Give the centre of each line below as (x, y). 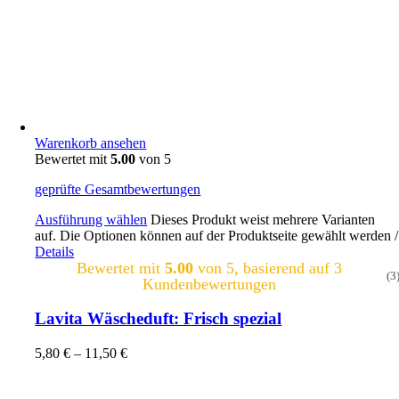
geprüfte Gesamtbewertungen (118, 190)
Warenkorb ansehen (91, 143)
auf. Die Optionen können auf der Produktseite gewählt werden (215, 236)
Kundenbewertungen (209, 285)
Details (55, 252)
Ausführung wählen (91, 220)
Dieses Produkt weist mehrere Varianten (263, 220)
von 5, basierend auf (263, 269)
